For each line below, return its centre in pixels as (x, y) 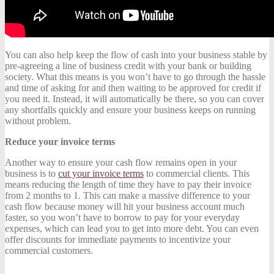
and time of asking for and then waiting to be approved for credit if (133, 87)
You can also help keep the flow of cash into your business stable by (136, 54)
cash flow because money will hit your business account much (125, 206)
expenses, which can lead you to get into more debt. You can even (132, 228)
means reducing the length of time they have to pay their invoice (128, 184)
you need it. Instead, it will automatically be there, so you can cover (135, 98)
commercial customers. (49, 250)
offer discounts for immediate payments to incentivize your (118, 239)
